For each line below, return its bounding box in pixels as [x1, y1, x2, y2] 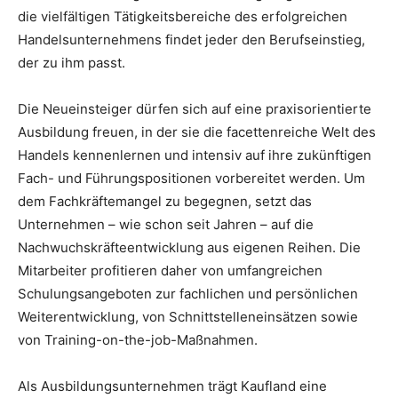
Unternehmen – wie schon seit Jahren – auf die [18, 215, 314, 233]
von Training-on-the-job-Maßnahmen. [18, 330, 258, 348]
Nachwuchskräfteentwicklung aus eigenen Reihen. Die [18, 238, 361, 256]
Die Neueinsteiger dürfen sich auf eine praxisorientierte [18, 99, 371, 117]
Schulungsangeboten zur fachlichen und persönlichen [18, 284, 358, 302]
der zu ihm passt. [18, 53, 125, 71]
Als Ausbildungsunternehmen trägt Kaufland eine [18, 377, 327, 394]
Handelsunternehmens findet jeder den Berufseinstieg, [18, 30, 365, 48]
